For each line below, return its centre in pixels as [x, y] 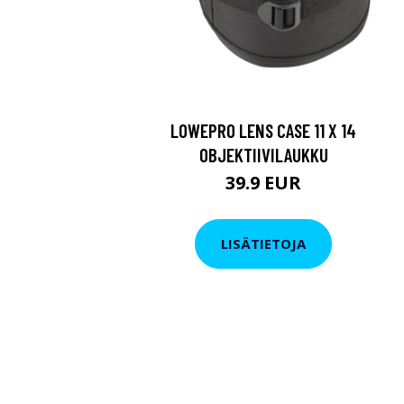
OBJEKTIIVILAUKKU [263, 154]
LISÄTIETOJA [263, 244]
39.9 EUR [263, 182]
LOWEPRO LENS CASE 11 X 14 [263, 130]
